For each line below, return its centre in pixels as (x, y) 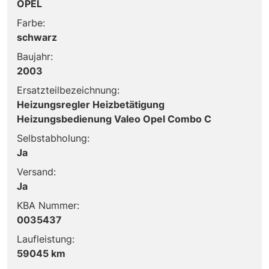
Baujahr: (35, 56)
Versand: (36, 171)
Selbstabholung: (53, 138)
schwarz (37, 37)
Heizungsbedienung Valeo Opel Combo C (114, 119)
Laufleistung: (46, 239)
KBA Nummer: (48, 205)
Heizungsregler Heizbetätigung (91, 104)
